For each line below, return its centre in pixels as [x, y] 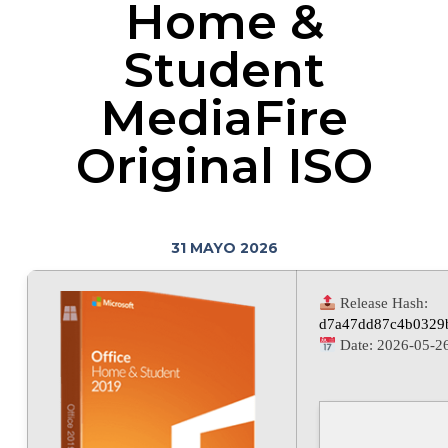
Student [224, 70]
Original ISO [224, 166]
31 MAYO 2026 [224, 247]
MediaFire [224, 118]
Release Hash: [381, 303]
